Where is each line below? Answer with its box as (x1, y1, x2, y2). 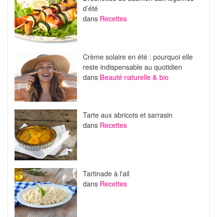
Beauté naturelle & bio (99, 71, 169, 82)
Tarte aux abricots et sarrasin (82, 109, 172, 120)
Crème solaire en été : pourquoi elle (82, 51, 193, 62)
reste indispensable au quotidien (82, 61, 182, 72)
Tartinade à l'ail (82, 168, 129, 178)
